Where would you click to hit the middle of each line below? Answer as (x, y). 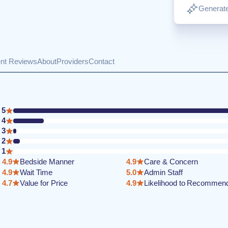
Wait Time (36, 172)
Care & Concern (171, 162)
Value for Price (44, 183)
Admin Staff (163, 172)
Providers (73, 61)
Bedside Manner (47, 162)
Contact (101, 61)
